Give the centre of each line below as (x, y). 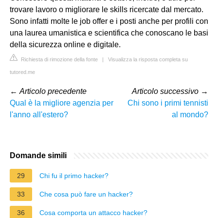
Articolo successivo (165, 91)
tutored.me (22, 72)
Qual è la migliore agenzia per (62, 103)
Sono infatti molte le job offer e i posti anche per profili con (109, 21)
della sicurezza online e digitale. (65, 44)
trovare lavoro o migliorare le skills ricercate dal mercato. (107, 9)
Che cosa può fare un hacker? (86, 194)
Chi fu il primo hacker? (74, 175)
